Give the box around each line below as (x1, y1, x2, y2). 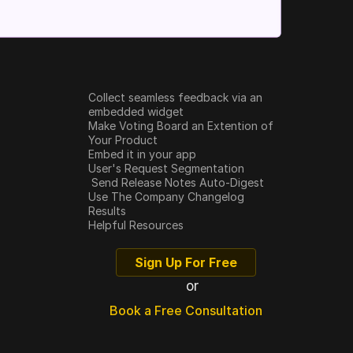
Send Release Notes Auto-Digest (91, 176, 264, 190)
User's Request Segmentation (88, 162, 244, 176)
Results (88, 204, 126, 218)
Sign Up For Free (135, 255, 237, 271)
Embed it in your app (88, 147, 196, 162)
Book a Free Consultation (110, 303, 262, 319)
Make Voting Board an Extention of (88, 119, 273, 133)
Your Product (88, 133, 158, 147)
